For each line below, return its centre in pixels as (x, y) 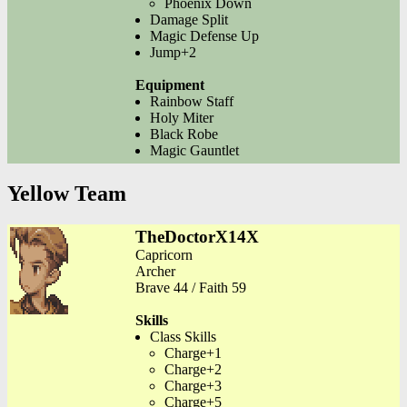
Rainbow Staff (192, 102)
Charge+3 (193, 386)
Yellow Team (67, 194)
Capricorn (164, 255)
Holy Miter (182, 118)
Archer (155, 272)
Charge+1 (193, 353)
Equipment (170, 85)
